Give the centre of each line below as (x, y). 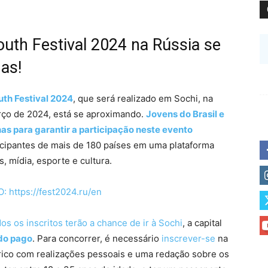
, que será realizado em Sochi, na (143, 98)
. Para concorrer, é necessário (97, 238)
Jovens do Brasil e (185, 114)
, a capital (202, 223)
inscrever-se (188, 238)
